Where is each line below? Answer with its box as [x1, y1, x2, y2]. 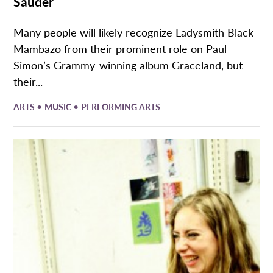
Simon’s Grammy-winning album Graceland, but [13, 57, 243, 73]
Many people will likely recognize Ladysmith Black [13, 24, 254, 40]
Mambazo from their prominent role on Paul [13, 40, 227, 56]
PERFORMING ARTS [81, 101, 161, 113]
